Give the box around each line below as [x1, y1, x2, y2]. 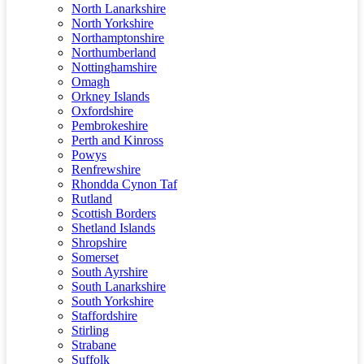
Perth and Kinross [71, 133, 163, 147]
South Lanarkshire [71, 279, 166, 293]
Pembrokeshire [71, 119, 148, 132]
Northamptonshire [71, 31, 164, 45]
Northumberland [71, 45, 156, 59]
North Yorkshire [71, 16, 154, 30]
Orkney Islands [71, 89, 149, 103]
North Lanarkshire [71, 2, 166, 15]
